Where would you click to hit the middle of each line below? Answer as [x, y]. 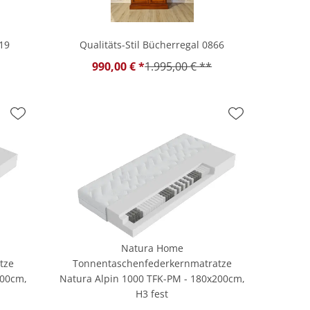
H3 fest [152, 293]
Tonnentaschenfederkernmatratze [152, 263]
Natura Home [152, 248]
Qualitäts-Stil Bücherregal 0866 [152, 44]
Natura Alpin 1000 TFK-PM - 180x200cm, [152, 278]
